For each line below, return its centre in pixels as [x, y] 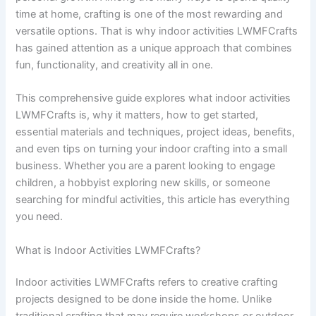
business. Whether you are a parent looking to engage [146, 166]
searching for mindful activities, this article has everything [153, 200]
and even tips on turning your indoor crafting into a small [152, 149]
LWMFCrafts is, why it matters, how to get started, [137, 115]
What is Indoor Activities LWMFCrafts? [108, 250]
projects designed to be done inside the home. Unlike [144, 299]
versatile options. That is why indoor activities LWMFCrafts [157, 31]
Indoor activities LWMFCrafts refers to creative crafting [147, 282]
